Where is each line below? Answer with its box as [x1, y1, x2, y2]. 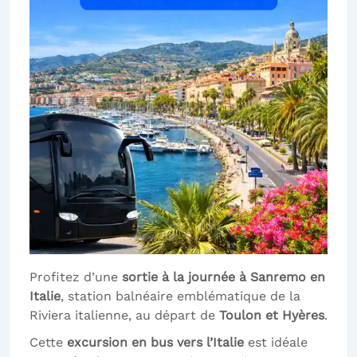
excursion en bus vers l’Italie [67, 334, 244, 350]
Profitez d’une [29, 269, 122, 284]
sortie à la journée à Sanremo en [122, 269, 325, 284]
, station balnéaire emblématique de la [61, 288, 300, 304]
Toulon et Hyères [219, 307, 324, 323]
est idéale [244, 334, 308, 350]
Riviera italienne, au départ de [29, 307, 219, 323]
